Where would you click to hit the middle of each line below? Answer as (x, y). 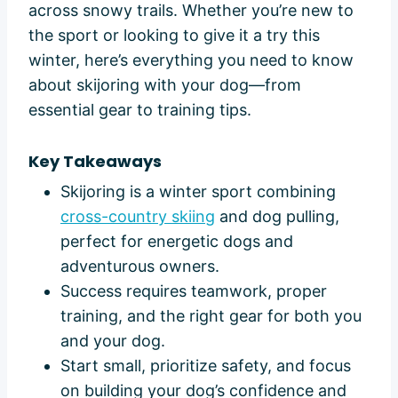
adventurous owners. (140, 266)
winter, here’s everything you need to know (191, 60)
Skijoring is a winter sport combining (198, 191)
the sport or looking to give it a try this (174, 35)
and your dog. (113, 340)
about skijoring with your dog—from (165, 84)
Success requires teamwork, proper (194, 291)
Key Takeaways (95, 161)
